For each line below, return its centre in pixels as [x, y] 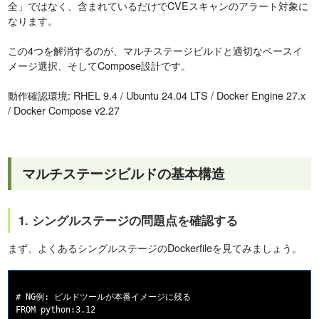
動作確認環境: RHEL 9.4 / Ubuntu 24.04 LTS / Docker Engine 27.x [157, 95]
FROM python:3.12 [56, 310]
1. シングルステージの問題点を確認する [129, 220]
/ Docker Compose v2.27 [64, 110]
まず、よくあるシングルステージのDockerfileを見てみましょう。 [155, 248]
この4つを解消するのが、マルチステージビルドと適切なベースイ [156, 51]
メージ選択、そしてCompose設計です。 [100, 66]
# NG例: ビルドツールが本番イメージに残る [104, 297]
